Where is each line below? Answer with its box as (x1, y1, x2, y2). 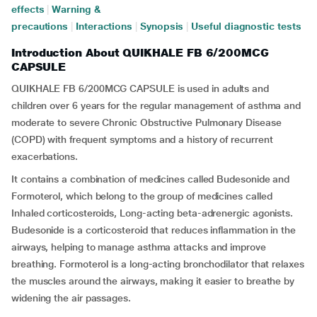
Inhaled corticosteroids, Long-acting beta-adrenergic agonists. (11, 207, 294, 219)
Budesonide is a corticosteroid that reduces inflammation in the (11, 224, 296, 236)
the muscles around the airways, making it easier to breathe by (11, 275, 295, 287)
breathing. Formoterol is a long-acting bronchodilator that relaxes (11, 258, 304, 270)
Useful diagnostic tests (191, 21, 301, 32)
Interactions (76, 21, 133, 32)
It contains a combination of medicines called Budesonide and (11, 173, 290, 185)
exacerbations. (11, 151, 78, 162)
